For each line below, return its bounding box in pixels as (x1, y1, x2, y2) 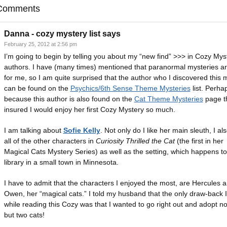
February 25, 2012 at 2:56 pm (4, 41, 77, 47)
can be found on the (4, 84, 70, 92)
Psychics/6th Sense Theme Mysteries (70, 84, 191, 92)
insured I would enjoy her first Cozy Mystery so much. (4, 105, 175, 113)
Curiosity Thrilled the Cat (95, 137, 175, 145)
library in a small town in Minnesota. (4, 158, 119, 166)
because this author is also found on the (4, 95, 134, 103)
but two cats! (4, 211, 45, 219)
